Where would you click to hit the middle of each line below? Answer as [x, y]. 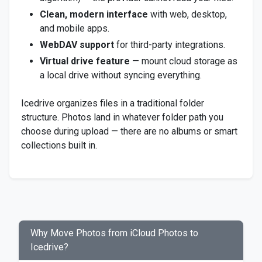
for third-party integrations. [170, 45]
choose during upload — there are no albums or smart [129, 131]
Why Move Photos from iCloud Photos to [114, 233]
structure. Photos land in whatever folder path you [122, 117]
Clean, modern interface [94, 14]
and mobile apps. [75, 28]
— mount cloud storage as [184, 61]
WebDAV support [77, 45]
